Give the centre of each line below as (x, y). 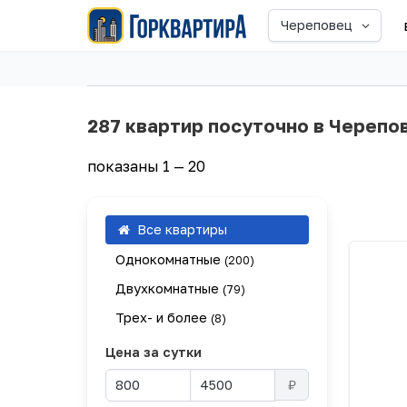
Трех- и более (163, 318)
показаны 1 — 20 (146, 166)
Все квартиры (180, 230)
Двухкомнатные (169, 288)
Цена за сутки (154, 352)
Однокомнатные (169, 259)
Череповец (316, 25)
